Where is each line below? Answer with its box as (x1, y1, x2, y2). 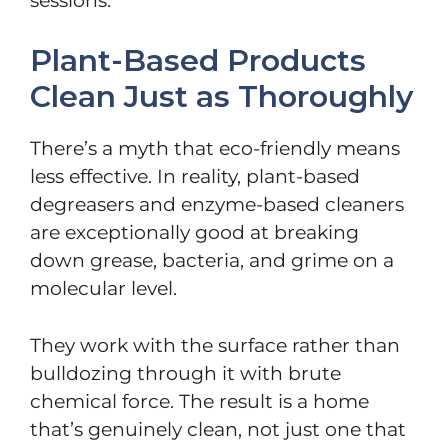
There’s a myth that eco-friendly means (30, 137, 400, 161)
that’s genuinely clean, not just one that (30, 417, 406, 441)
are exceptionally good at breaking (30, 221, 359, 245)
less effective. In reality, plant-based (30, 165, 360, 189)
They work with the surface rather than (30, 333, 400, 357)
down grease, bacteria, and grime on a (30, 249, 394, 273)
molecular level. (30, 277, 177, 301)
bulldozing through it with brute (30, 361, 341, 385)
